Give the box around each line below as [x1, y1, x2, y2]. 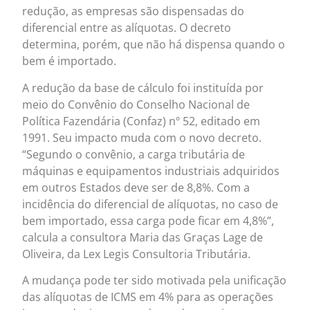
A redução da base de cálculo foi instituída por [22, 80, 264, 95]
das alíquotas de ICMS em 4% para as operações [22, 289, 274, 305]
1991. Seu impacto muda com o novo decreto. [22, 129, 262, 145]
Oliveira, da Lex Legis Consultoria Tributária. [22, 246, 251, 262]
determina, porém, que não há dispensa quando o [22, 37, 286, 53]
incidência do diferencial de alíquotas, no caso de [22, 196, 279, 212]
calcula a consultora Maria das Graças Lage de [22, 229, 264, 245]
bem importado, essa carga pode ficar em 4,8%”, [22, 212, 275, 228]
